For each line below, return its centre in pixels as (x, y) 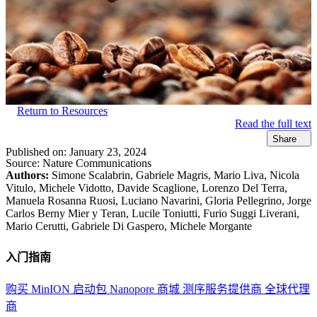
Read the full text (273, 124)
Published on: (38, 151)
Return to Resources (62, 111)
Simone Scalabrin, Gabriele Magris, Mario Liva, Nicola (174, 175)
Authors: (27, 175)
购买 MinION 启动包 (58, 289)
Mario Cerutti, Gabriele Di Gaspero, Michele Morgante (129, 226)
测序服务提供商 (224, 289)
